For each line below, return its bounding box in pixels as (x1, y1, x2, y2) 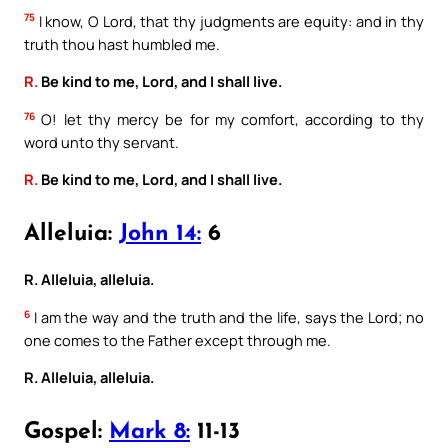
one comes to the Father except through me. (24, 329, 331, 350)
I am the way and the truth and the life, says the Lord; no (30, 306, 424, 327)
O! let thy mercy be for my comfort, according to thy (35, 108, 424, 129)
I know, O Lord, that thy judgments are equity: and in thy (35, 10, 424, 31)
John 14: (119, 223, 201, 247)
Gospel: (24, 421, 109, 445)
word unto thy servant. (24, 131, 179, 152)
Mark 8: (109, 421, 190, 445)
